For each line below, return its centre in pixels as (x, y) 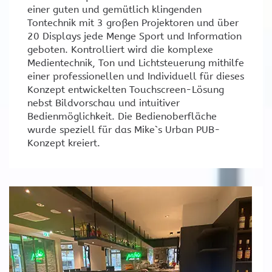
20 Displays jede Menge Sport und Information (134, 36)
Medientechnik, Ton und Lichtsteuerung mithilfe (136, 63)
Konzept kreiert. (64, 143)
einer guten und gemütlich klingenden (114, 10)
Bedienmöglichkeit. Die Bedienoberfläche (122, 117)
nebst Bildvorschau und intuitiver (104, 103)
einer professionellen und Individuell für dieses (136, 76)
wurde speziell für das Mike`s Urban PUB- (124, 130)
